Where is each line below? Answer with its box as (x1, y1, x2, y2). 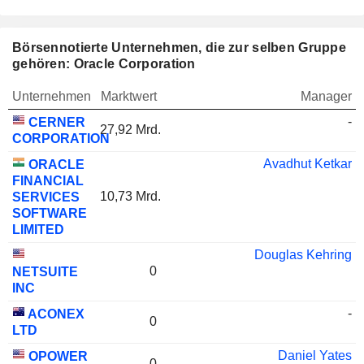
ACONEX (25, 307, 84, 321)
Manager (301, 89, 352, 103)
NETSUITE (12, 265, 78, 279)
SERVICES (12, 190, 80, 204)
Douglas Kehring (254, 248, 352, 262)
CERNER (25, 115, 85, 129)
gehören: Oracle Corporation (12, 57, 196, 71)
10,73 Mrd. (100, 189, 161, 203)
